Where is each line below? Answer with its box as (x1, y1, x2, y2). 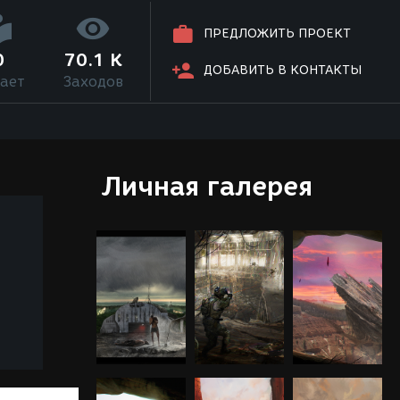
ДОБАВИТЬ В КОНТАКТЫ (204, 62, 362, 79)
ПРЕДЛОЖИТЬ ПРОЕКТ (204, 26, 352, 42)
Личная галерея (101, 171, 312, 202)
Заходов (62, 73, 123, 90)
